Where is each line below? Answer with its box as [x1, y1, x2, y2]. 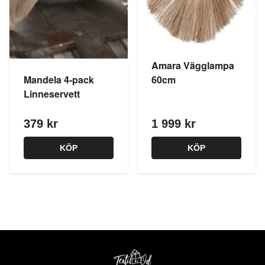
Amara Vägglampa [151, 59, 234, 73]
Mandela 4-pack [24, 73, 94, 86]
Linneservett [24, 87, 80, 101]
